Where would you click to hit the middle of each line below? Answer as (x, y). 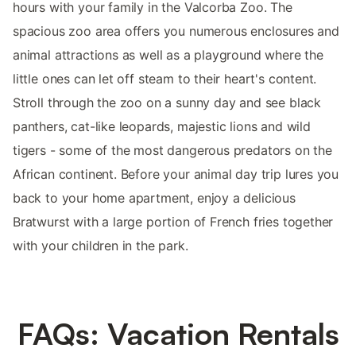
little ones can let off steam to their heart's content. (165, 79)
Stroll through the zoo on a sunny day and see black (167, 103)
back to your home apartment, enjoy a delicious (154, 198)
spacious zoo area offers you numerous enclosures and (176, 31)
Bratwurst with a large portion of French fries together (173, 222)
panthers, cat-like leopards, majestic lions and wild (162, 127)
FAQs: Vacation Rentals (178, 334)
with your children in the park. (101, 246)
